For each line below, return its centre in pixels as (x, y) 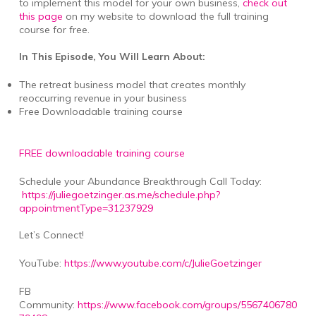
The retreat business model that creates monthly (132, 84)
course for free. (54, 29)
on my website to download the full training (165, 16)
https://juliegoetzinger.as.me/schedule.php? (121, 194)
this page (41, 16)
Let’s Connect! (53, 235)
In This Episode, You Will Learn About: (112, 56)
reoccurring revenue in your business (103, 98)
